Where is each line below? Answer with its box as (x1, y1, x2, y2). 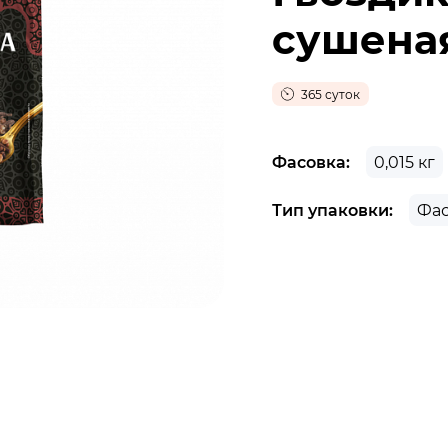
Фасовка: (272, 151, 350, 172)
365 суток (298, 86, 360, 102)
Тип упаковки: (272, 199, 393, 220)
